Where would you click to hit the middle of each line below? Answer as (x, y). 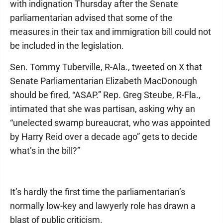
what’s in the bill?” (45, 151)
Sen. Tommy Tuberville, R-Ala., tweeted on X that (106, 67)
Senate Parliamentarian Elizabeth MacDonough (104, 81)
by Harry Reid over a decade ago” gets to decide (104, 137)
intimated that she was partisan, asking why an (103, 109)
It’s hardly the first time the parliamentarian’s (98, 192)
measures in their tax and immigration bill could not (111, 32)
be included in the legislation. (67, 46)
